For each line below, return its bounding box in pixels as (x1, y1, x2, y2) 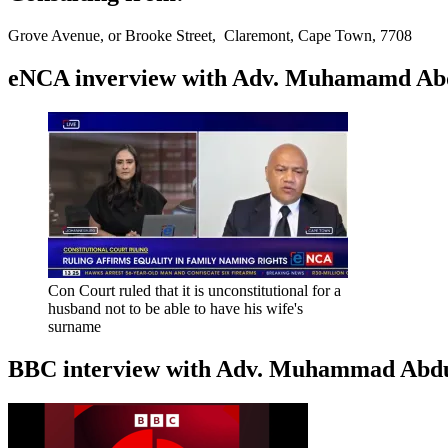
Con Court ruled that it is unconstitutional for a (48, 281, 341, 299)
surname (48, 317, 101, 335)
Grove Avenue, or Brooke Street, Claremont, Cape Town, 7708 (8, 27, 412, 45)
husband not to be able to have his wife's (48, 299, 303, 317)
